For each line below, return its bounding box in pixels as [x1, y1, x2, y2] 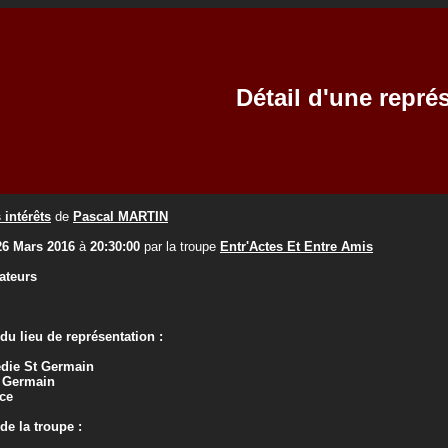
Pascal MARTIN [73, 209, 168, 224]
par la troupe [140, 239, 220, 254]
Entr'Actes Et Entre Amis [220, 239, 373, 254]
